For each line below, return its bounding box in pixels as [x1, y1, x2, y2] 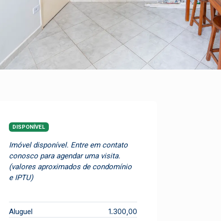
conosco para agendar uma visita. [9, 151, 120, 160]
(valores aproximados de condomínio [9, 162, 132, 171]
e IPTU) [9, 173, 33, 182]
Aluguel [9, 207, 33, 216]
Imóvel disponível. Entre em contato [9, 140, 128, 149]
